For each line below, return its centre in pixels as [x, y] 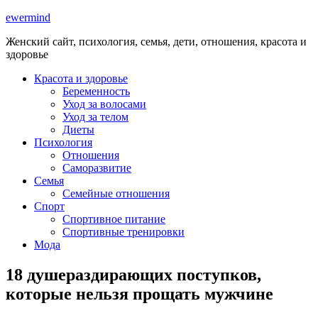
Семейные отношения [116, 193]
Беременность [96, 91]
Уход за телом [95, 117]
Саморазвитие [97, 168]
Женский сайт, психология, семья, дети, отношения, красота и [156, 42]
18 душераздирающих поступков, [133, 274]
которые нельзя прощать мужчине [139, 294]
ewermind [28, 17]
